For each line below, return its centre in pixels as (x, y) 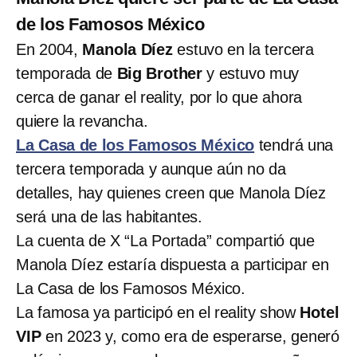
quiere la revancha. (82, 121)
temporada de (67, 73)
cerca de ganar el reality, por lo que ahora (159, 97)
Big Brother (160, 73)
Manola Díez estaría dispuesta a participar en (173, 264)
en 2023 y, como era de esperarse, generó (192, 336)
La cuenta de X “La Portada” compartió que (165, 240)
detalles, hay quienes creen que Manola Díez (171, 192)
